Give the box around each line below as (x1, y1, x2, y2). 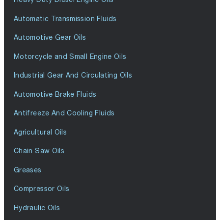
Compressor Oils (14, 184, 70, 193)
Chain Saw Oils (14, 146, 65, 155)
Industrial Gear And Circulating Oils (14, 71, 132, 80)
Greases (14, 165, 42, 174)
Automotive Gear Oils (14, 33, 86, 42)
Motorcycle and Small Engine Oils (14, 52, 127, 60)
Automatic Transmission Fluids (14, 14, 117, 23)
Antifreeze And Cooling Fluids (14, 109, 115, 117)
